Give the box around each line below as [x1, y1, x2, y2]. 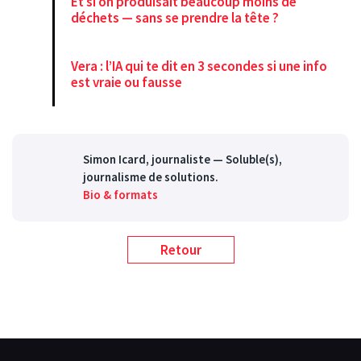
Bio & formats [82, 186, 158, 202]
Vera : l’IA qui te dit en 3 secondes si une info [71, 57, 327, 76]
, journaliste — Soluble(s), [145, 151, 282, 167]
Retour [160, 241, 201, 259]
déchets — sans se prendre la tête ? [71, 9, 279, 27]
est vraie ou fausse [71, 73, 182, 92]
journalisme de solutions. [82, 168, 218, 185]
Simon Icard [82, 151, 146, 167]
